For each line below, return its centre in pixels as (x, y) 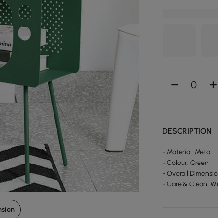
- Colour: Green (186, 163)
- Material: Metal (187, 152)
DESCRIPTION (187, 131)
